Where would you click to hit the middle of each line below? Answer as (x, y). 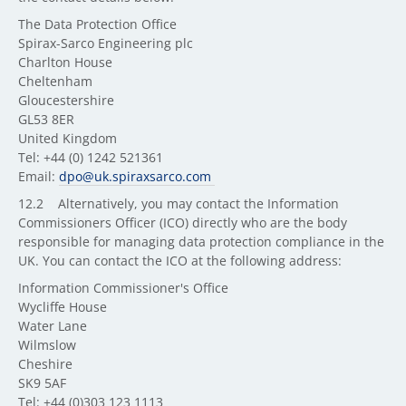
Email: (39, 176)
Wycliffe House (63, 307)
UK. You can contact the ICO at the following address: (180, 261)
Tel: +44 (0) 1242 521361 (91, 157)
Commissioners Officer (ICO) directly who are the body (183, 222)
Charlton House (65, 62)
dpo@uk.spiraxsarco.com (137, 176)
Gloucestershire (66, 100)
